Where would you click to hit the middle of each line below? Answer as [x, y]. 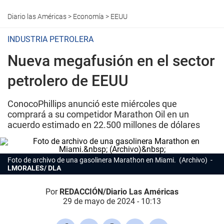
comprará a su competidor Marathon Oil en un [98, 114]
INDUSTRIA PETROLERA [50, 39]
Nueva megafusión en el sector [111, 61]
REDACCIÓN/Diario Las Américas [119, 192]
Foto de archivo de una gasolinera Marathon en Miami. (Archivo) [108, 160]
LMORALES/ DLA [34, 168]
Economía [88, 16]
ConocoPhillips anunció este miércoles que [92, 104]
